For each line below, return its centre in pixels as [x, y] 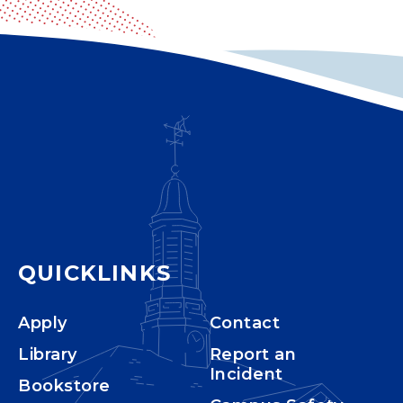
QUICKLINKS [94, 273]
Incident [246, 374]
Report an [253, 354]
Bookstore [64, 385]
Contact [245, 322]
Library [48, 354]
